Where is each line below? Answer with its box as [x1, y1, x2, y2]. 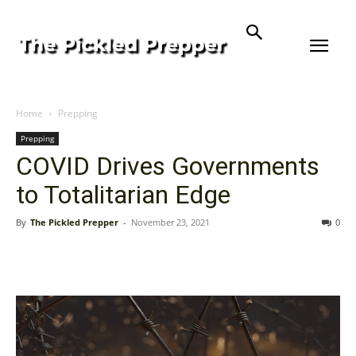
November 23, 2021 [131, 216, 210, 228]
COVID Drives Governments [16, 151, 319, 181]
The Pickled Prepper [30, 216, 118, 228]
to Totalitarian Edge [16, 180, 230, 210]
